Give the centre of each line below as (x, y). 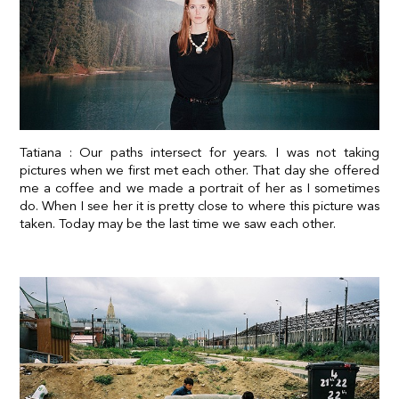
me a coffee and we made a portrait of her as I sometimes (199, 187)
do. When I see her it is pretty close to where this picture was (199, 205)
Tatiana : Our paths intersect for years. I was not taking (199, 152)
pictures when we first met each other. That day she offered (199, 170)
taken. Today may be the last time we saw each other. (178, 223)
